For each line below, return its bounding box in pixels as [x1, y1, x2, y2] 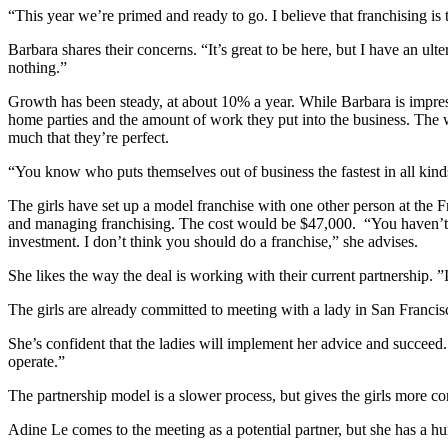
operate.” [8, 352, 65, 370]
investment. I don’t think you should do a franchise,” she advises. [8, 232, 418, 250]
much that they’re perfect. [8, 128, 169, 146]
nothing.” [8, 58, 67, 76]
